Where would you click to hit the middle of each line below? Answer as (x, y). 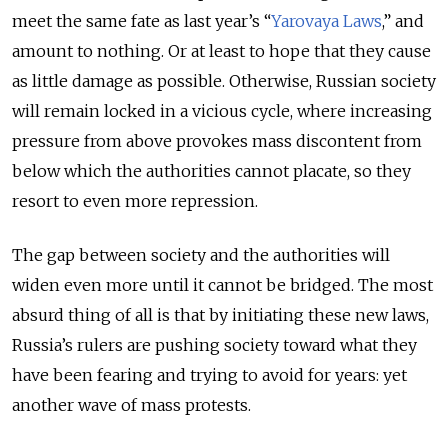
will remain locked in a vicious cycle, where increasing (222, 111)
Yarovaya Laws (326, 21)
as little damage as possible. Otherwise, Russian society (224, 81)
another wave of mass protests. (131, 405)
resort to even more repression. (135, 201)
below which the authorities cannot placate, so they (211, 171)
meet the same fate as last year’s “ (141, 21)
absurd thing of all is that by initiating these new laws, (220, 315)
